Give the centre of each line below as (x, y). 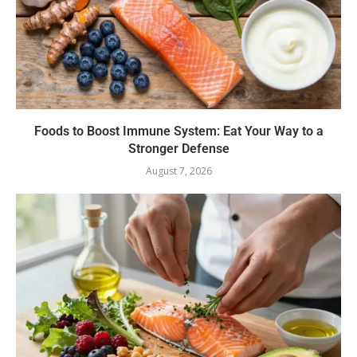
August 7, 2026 (178, 171)
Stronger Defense (178, 149)
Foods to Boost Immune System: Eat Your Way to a (178, 131)
